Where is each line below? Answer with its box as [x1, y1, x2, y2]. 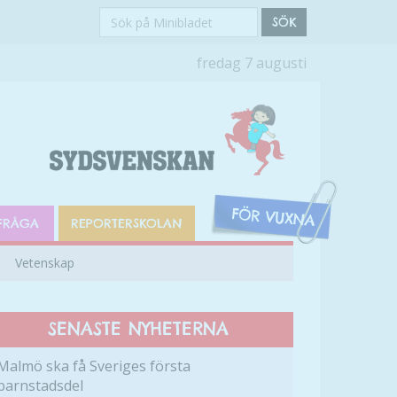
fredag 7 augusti [197, 53, 307, 73]
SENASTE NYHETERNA [48, 317, 229, 339]
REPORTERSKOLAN [71, 215, 183, 231]
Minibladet [98, 63, 176, 82]
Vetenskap [15, 254, 74, 271]
